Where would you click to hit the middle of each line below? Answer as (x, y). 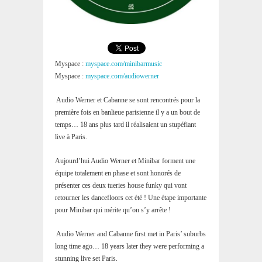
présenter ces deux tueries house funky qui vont (121, 185)
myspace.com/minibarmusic (124, 64)
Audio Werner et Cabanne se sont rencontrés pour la (128, 100)
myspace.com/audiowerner (122, 76)
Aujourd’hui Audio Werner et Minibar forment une (125, 161)
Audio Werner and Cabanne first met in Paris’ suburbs (131, 234)
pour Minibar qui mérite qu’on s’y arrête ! (113, 210)
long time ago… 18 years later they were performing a (130, 246)
